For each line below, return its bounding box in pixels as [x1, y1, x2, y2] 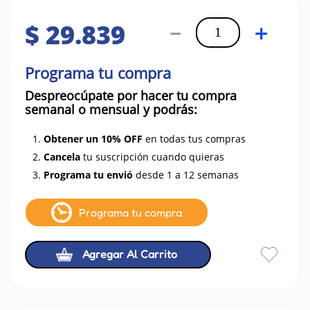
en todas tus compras [143, 132, 246, 145]
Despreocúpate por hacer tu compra [25, 87, 237, 104]
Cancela [44, 150, 80, 163]
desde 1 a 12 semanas [133, 168, 239, 181]
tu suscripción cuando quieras [80, 150, 224, 163]
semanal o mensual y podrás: [25, 101, 197, 118]
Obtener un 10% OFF [44, 132, 143, 145]
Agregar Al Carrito [82, 247, 178, 262]
